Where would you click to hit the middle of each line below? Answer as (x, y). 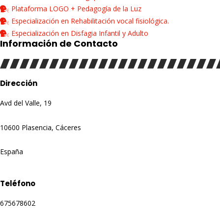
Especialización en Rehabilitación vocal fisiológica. (90, 21)
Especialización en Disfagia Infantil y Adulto (80, 33)
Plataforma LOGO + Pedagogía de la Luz (76, 9)
